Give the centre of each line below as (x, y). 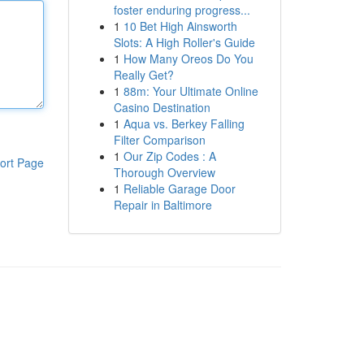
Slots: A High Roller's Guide (184, 42)
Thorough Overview (164, 172)
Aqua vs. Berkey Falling (184, 123)
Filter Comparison (159, 140)
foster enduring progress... (182, 10)
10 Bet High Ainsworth (180, 26)
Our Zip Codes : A (169, 156)
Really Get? (143, 75)
